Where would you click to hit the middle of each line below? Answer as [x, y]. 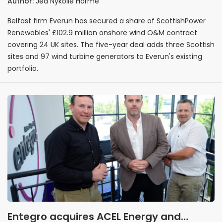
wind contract [43, 10]
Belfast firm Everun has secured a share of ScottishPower [107, 21]
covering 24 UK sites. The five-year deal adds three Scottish [111, 45]
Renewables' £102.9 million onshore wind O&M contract [102, 33]
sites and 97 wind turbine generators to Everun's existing [105, 56]
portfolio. [23, 68]
